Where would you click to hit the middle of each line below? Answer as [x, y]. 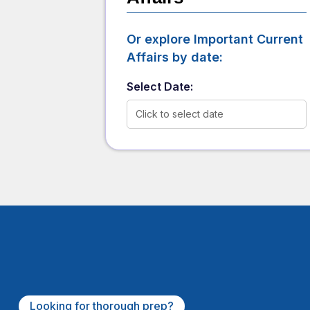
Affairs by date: [175, 57]
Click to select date [180, 114]
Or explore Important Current [215, 39]
